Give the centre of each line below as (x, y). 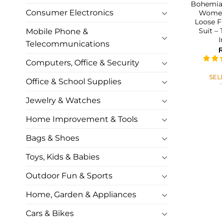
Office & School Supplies (74, 82)
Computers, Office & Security (83, 63)
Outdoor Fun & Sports (69, 176)
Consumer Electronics (70, 13)
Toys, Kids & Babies (63, 157)
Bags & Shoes (53, 138)
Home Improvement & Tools (82, 119)
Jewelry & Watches (63, 101)
